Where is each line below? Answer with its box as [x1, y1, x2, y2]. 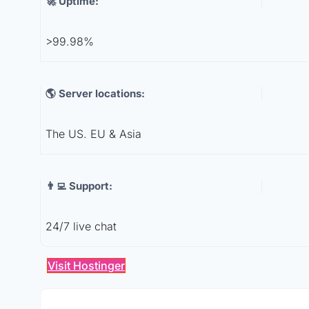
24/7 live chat [46, 219, 117, 233]
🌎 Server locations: [46, 87, 145, 101]
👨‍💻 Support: [46, 179, 112, 192]
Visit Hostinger [48, 258, 125, 272]
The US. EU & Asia [46, 127, 141, 141]
